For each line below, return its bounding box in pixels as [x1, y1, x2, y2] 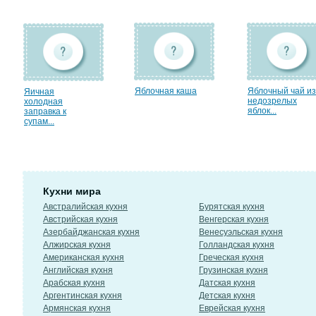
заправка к [24, 107, 66, 116]
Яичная [24, 87, 54, 97]
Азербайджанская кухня [43, 227, 140, 237]
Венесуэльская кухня [199, 227, 283, 237]
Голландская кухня [199, 240, 274, 250]
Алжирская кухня [43, 240, 111, 250]
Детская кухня [199, 291, 255, 300]
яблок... [248, 106, 276, 116]
